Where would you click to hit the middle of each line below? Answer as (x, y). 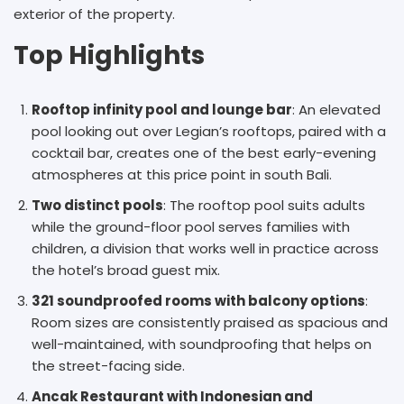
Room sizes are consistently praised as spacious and (210, 322)
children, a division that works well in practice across (205, 248)
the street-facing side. (108, 365)
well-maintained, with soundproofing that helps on (202, 344)
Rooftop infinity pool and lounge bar (162, 109)
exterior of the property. (94, 14)
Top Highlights (109, 55)
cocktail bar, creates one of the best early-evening (204, 152)
